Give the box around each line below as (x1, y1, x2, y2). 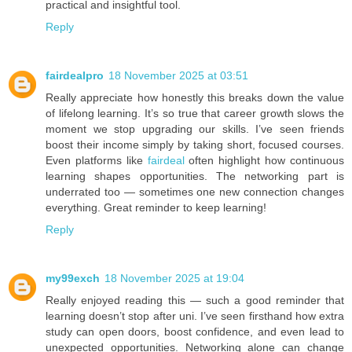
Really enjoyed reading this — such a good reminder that (46, 293, 344, 306)
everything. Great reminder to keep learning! (46, 200, 266, 214)
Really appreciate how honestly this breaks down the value (46, 90, 344, 104)
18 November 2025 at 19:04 (104, 271, 244, 284)
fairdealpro (46, 68, 104, 82)
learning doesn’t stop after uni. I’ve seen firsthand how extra (46, 309, 344, 322)
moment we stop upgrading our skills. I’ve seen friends (46, 122, 344, 135)
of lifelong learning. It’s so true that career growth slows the (46, 106, 344, 119)
